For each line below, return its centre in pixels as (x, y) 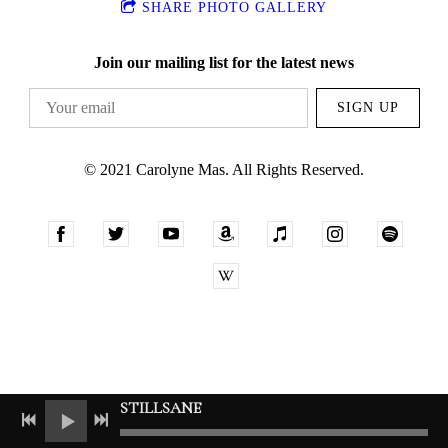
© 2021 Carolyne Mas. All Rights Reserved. (224, 170)
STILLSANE (160, 408)
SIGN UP (367, 108)
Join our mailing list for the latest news (224, 62)
